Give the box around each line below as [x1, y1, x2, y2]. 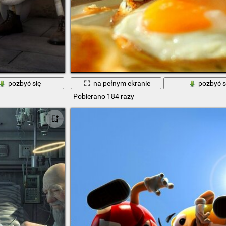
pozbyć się [8, 79, 41, 87]
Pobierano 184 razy [73, 92, 134, 101]
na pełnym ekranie [93, 79, 151, 87]
